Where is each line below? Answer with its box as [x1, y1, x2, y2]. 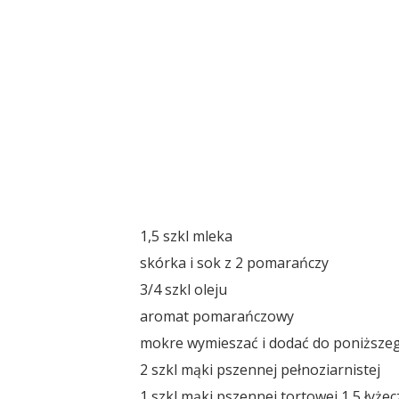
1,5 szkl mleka [140, 225, 233, 246]
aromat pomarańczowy [140, 305, 295, 326]
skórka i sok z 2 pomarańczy [140, 252, 330, 273]
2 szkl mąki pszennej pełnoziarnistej [140, 359, 381, 379]
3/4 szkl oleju [140, 279, 228, 299]
